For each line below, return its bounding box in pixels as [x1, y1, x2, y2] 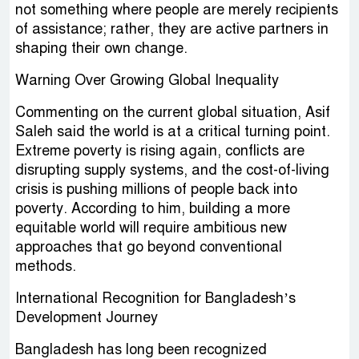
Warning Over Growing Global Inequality [15, 71, 279, 90]
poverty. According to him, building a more [15, 200, 290, 218]
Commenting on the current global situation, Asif [15, 103, 330, 122]
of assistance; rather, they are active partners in [15, 20, 329, 38]
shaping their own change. [15, 39, 188, 58]
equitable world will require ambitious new [15, 219, 287, 237]
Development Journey [15, 309, 158, 327]
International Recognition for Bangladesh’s [15, 289, 296, 308]
